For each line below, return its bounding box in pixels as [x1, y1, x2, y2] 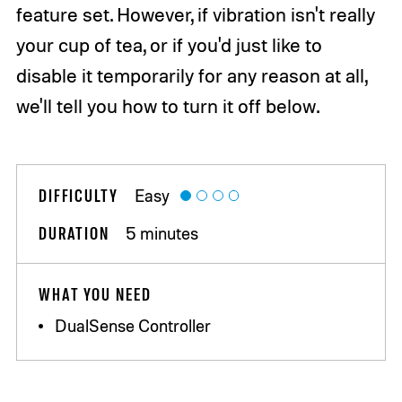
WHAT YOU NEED [38, 284, 152, 305]
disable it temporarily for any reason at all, [15, 63, 367, 87]
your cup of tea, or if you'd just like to [15, 32, 322, 57]
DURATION [38, 223, 110, 244]
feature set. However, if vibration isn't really [15, 2, 375, 26]
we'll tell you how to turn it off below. [15, 93, 319, 118]
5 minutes [126, 223, 199, 244]
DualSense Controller [54, 315, 211, 336]
